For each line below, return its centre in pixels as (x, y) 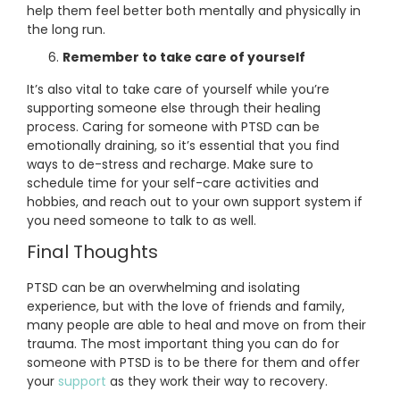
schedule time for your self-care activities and (173, 183)
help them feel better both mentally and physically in (194, 11)
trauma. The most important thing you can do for (183, 343)
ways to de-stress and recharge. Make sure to (170, 164)
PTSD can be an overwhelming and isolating (163, 287)
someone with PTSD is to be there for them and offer (193, 362)
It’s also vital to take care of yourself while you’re (178, 89)
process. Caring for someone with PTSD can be (173, 126)
